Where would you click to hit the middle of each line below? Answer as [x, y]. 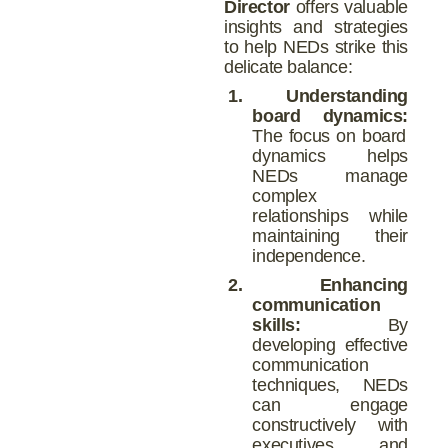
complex [284, 195]
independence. [309, 255]
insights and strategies [316, 26]
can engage [330, 404]
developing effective [330, 344]
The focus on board [329, 135]
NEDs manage [330, 175]
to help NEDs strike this [316, 46]
